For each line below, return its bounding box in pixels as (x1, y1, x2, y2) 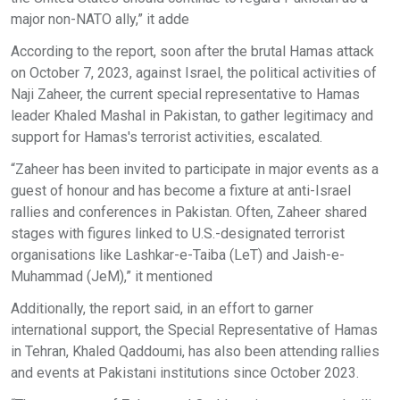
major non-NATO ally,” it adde (11, 10, 189, 28)
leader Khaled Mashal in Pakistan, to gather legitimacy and (11, 106, 373, 124)
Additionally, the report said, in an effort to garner (11, 299, 313, 317)
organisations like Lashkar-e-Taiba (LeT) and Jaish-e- (11, 246, 345, 263)
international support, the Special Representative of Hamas (11, 321, 378, 338)
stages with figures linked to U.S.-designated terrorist (11, 224, 345, 242)
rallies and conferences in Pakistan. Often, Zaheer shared (11, 203, 367, 221)
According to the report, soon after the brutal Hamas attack (11, 42, 374, 60)
